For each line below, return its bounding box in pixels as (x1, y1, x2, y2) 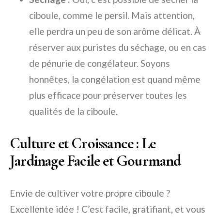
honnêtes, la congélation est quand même (29, 74, 201, 85)
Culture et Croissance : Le (10, 134, 156, 153)
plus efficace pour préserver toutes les (29, 90, 187, 101)
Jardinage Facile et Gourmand (10, 151, 181, 170)
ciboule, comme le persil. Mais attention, (29, 10, 195, 21)
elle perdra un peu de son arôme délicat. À (29, 26, 201, 37)
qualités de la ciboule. (29, 106, 118, 117)
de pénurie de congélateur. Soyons (29, 58, 170, 69)
